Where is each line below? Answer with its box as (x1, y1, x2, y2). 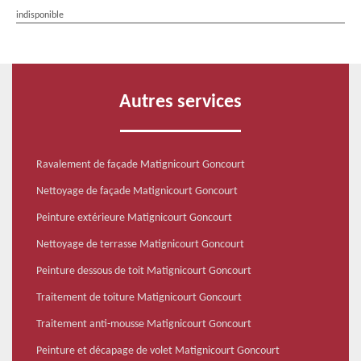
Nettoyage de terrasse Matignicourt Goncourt (36, 239, 244, 251)
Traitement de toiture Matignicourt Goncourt (36, 292, 242, 305)
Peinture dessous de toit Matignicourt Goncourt (36, 265, 251, 278)
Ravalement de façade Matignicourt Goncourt (36, 159, 245, 172)
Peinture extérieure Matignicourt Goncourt (36, 212, 232, 225)
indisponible (16, 10, 64, 21)
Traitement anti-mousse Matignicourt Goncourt (36, 318, 251, 331)
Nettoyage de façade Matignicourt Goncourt (36, 185, 238, 198)
